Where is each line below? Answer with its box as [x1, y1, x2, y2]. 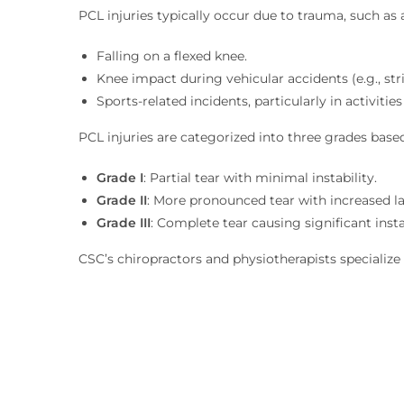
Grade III [96, 215, 151, 232]
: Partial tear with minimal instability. [143, 170, 377, 187]
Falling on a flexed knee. [96, 48, 247, 65]
